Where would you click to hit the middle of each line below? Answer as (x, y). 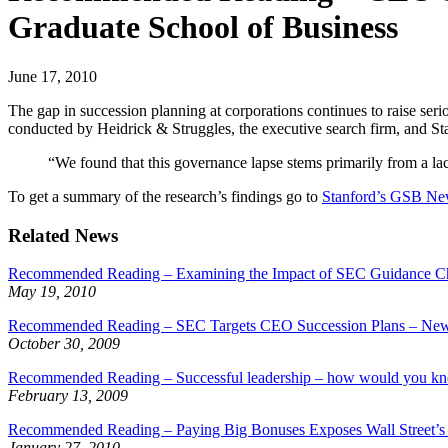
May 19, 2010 (52, 292)
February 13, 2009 (68, 396)
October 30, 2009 (64, 344)
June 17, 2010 (52, 76)
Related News (63, 235)
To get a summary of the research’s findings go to (165, 196)
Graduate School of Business (203, 27)
